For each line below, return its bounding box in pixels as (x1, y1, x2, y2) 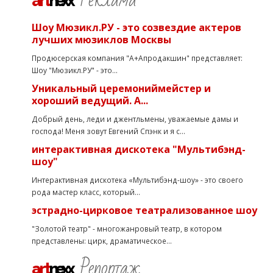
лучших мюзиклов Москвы (32, 33, 172, 46)
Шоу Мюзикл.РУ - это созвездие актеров (32, 21, 242, 34)
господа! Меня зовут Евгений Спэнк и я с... (32, 126, 186, 136)
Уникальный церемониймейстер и (32, 82, 211, 95)
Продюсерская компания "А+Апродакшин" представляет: (32, 53, 243, 63)
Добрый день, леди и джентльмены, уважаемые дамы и (32, 114, 239, 124)
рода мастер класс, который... (32, 187, 141, 197)
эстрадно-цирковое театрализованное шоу (32, 204, 258, 217)
